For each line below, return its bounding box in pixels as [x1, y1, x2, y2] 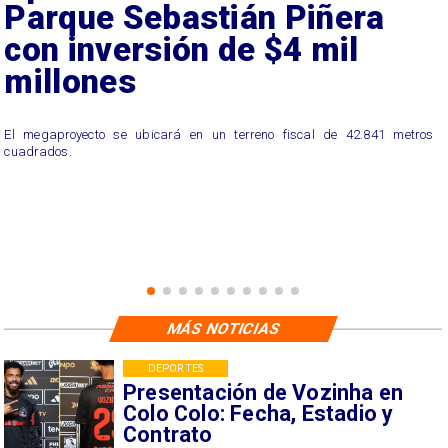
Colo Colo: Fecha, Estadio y [122, 400, 394, 426]
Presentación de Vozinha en [122, 379, 404, 405]
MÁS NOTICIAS [164, 319, 283, 338]
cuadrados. [4, 143, 72, 159]
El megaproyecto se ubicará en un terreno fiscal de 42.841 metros [4, 126, 434, 142]
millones [4, 62, 136, 102]
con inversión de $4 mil [4, 30, 359, 70]
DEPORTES [148, 361, 203, 375]
